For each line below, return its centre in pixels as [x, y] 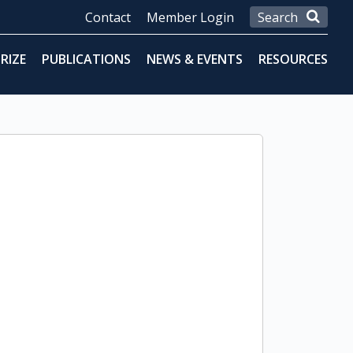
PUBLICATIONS [86, 59]
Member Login [190, 17]
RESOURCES [293, 59]
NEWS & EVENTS [195, 59]
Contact [108, 17]
